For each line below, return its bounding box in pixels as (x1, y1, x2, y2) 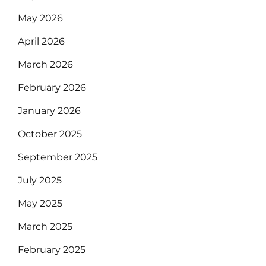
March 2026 (18, 58, 73, 70)
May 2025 (18, 197, 62, 209)
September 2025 (18, 151, 97, 163)
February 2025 (18, 243, 85, 255)
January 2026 (18, 104, 81, 116)
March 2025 (18, 220, 72, 232)
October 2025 (18, 128, 82, 140)
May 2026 (18, 12, 63, 24)
